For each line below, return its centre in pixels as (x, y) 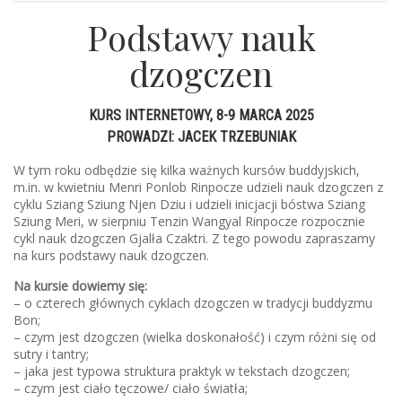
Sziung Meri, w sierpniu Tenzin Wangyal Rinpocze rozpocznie (189, 222)
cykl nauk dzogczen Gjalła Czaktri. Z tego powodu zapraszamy (194, 239)
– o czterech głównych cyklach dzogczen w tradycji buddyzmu (193, 303)
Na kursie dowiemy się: (80, 286)
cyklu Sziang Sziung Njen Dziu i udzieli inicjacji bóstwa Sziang (189, 205)
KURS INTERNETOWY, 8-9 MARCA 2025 (201, 116)
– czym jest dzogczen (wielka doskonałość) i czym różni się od (195, 337)
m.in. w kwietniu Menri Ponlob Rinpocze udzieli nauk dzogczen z (198, 188)
